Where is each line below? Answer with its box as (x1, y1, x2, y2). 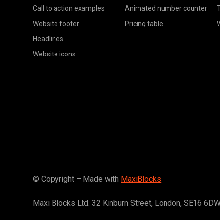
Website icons (33, 50, 76, 58)
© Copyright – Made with (33, 174, 121, 184)
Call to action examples (33, 4, 105, 13)
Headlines (33, 35, 64, 43)
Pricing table (124, 20, 163, 28)
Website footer (33, 20, 80, 28)
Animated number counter (124, 4, 207, 13)
